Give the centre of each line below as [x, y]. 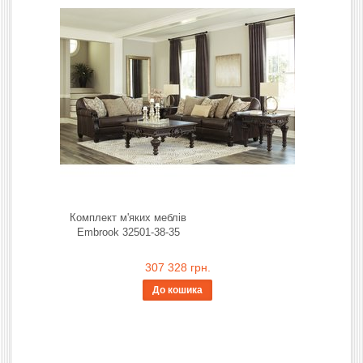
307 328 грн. [177, 267]
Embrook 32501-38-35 [128, 232]
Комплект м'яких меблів [128, 217]
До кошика [177, 290]
